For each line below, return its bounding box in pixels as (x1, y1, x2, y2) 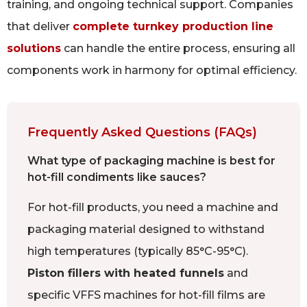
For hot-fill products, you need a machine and (27, 200, 278, 214)
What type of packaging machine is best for (27, 153, 275, 167)
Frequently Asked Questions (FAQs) (27, 124, 257, 140)
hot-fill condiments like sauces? (27, 170, 206, 184)
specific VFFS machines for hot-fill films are (27, 288, 265, 302)
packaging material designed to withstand (27, 222, 265, 236)
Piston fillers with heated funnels (27, 266, 224, 280)
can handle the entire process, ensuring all (61, 41, 295, 55)
